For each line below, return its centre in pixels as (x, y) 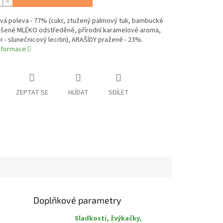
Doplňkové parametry (78, 200)
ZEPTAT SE (32, 93)
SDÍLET (118, 93)
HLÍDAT (78, 93)
